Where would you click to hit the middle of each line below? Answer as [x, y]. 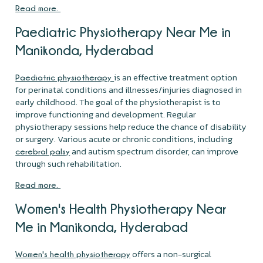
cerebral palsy [43, 151]
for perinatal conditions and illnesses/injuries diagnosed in [129, 89]
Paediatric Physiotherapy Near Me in [123, 31]
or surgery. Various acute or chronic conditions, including [124, 139]
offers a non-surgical [171, 254]
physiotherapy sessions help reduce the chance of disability [131, 126]
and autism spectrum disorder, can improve [154, 151]
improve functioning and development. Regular [106, 114]
